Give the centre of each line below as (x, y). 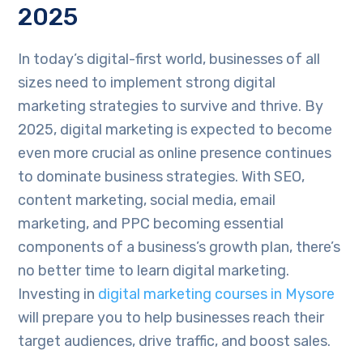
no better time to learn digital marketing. (154, 271)
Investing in (58, 295)
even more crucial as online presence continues (175, 154)
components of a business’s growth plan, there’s (179, 248)
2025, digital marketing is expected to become (175, 130)
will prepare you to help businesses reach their (171, 318)
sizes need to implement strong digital (147, 83)
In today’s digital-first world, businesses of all (169, 60)
